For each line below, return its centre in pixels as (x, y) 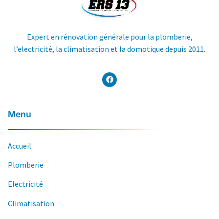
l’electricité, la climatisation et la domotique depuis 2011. (109, 49)
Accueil (20, 145)
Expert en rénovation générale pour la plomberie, (109, 37)
